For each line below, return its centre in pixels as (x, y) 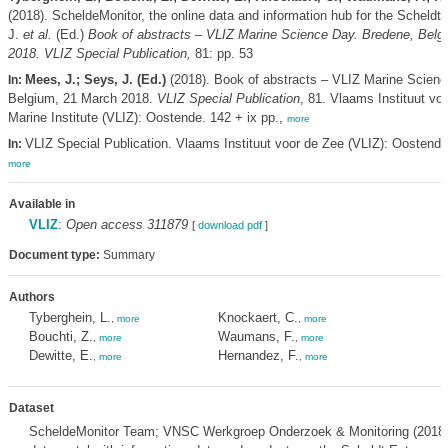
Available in (41, 204)
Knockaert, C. (257, 317)
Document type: (54, 255)
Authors (31, 297)
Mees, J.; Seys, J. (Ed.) (95, 79)
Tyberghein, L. (69, 317)
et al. (37, 34)
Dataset (31, 408)
